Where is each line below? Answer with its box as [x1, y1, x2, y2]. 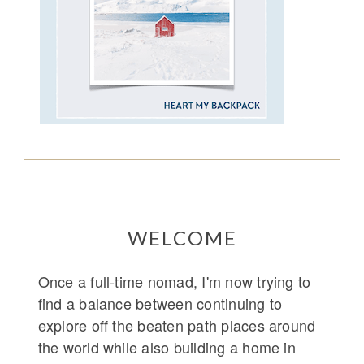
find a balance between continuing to [37, 292, 283, 314]
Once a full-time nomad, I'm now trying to [37, 271, 311, 292]
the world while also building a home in [37, 336, 296, 358]
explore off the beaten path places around [37, 314, 316, 336]
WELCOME [127, 226, 237, 250]
